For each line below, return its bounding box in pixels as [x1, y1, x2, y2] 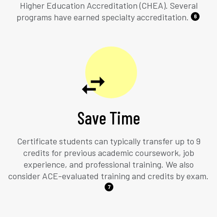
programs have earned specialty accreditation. [16, 11, 189, 22]
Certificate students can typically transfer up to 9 [16, 135, 201, 146]
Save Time [77, 107, 140, 128]
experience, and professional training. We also [23, 158, 194, 170]
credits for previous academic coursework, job [23, 147, 194, 158]
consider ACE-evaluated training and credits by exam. [8, 170, 209, 181]
